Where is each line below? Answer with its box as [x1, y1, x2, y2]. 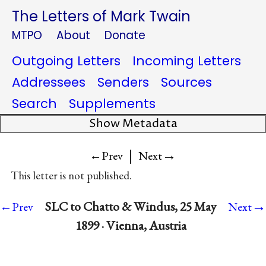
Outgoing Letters [12, 52, 121, 69]
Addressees [12, 74, 85, 91]
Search [12, 95, 57, 112]
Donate [104, 27, 145, 43]
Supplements [69, 95, 156, 112]
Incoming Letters [132, 52, 241, 69]
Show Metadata [88, 116, 178, 131]
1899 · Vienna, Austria [75, 217, 186, 235]
